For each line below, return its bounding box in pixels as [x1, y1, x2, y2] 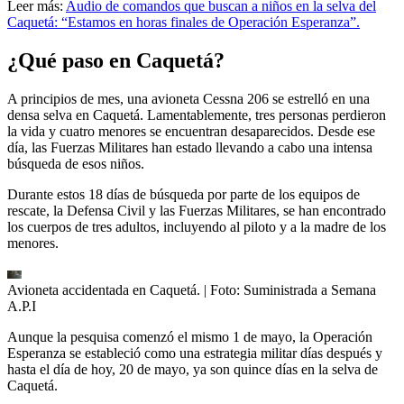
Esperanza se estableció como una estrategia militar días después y [7, 344, 382, 361]
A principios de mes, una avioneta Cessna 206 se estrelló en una [7, 90, 370, 106]
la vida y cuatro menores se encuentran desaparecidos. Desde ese [7, 123, 375, 139]
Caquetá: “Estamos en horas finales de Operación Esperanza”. [7, 14, 360, 30]
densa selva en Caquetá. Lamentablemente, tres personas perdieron [7, 106, 386, 123]
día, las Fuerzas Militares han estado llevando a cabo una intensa [7, 139, 372, 155]
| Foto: [204, 281, 243, 298]
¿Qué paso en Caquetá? [7, 48, 225, 72]
